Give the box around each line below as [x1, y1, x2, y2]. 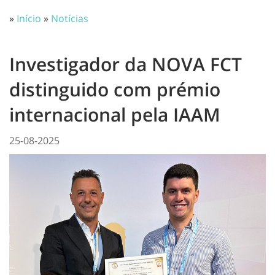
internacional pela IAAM [9, 102, 220, 127]
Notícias [51, 12, 88, 25]
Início [17, 12, 41, 25]
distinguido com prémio [9, 77, 220, 102]
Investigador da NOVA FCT [9, 52, 242, 77]
